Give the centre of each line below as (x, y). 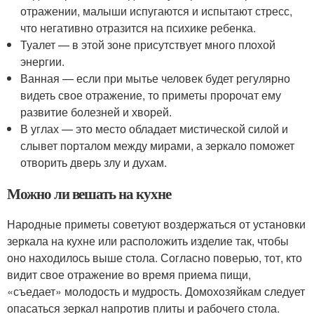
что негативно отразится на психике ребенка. (138, 28)
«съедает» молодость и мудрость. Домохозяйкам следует (156, 292)
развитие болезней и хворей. (96, 112)
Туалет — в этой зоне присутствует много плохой (148, 45)
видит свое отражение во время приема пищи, (129, 275)
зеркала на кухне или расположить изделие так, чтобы (148, 241)
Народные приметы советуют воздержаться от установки (156, 224)
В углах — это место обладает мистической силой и (155, 129)
